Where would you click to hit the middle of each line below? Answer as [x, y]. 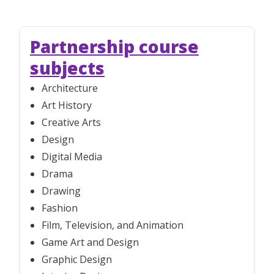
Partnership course [114, 46]
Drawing [61, 191]
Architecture [70, 88]
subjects [67, 68]
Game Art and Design [91, 242]
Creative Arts [72, 122]
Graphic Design [77, 259]
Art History [67, 105]
